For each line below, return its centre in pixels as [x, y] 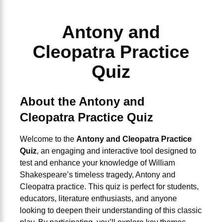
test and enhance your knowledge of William [97, 163]
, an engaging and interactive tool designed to [116, 151]
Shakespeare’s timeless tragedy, [78, 174]
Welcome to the [48, 139]
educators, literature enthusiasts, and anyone [98, 198]
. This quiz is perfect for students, [141, 186]
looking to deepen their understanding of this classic [111, 210]
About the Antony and [82, 101]
